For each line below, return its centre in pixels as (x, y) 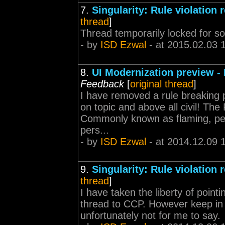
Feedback (102, 84)
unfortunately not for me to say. (150, 215)
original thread (162, 84)
